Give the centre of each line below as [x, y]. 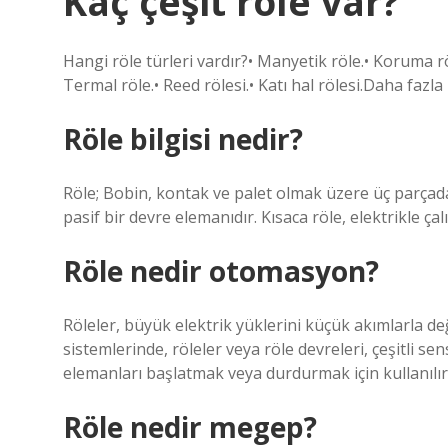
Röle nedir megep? [190, 427]
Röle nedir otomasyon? [221, 271]
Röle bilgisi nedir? [183, 139]
